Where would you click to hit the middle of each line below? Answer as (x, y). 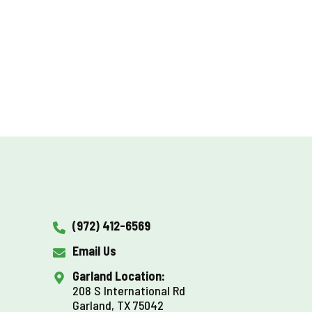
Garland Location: (119, 276)
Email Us (94, 251)
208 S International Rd (129, 290)
